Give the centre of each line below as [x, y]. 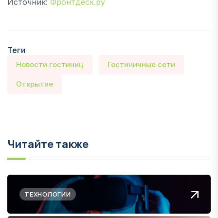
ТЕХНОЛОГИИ [48, 194]
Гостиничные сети [141, 64]
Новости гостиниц [50, 64]
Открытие [35, 84]
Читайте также [48, 144]
